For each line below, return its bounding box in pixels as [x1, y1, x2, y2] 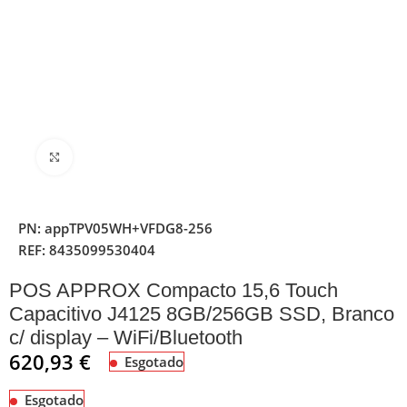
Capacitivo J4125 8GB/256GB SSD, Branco [9, 302, 395, 325]
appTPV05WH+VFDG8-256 [45, 218, 213, 237]
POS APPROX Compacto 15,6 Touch [9, 278, 339, 302]
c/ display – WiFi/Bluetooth [9, 325, 243, 349]
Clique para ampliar [73, 148, 187, 165]
